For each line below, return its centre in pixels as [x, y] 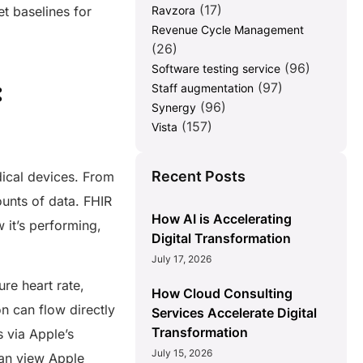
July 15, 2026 [182, 353]
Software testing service [216, 69]
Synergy [174, 108]
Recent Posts [199, 177]
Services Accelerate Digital [235, 313]
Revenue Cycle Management [228, 30]
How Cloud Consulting [222, 294]
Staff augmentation [203, 88]
